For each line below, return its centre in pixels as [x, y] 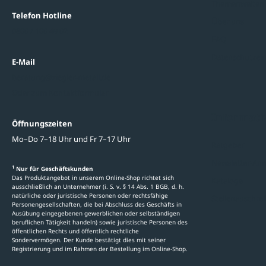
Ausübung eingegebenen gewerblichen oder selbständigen [96, 213]
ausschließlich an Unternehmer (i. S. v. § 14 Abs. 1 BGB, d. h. [98, 186]
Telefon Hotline [42, 15]
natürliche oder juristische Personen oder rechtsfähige [90, 195]
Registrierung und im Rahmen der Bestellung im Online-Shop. [100, 248]
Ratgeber [228, 145]
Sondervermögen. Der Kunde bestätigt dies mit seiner [89, 240]
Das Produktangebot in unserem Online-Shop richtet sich [93, 177]
